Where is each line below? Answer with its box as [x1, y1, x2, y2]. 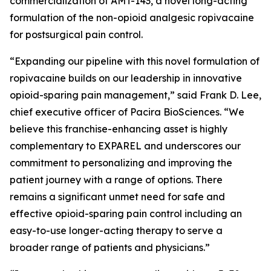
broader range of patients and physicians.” [10, 241, 210, 253]
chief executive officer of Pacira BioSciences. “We [10, 106, 244, 118]
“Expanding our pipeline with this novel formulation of [10, 55, 260, 67]
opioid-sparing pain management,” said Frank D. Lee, [10, 89, 261, 101]
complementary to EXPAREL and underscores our [10, 140, 241, 152]
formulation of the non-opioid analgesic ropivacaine [10, 11, 254, 24]
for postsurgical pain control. [10, 28, 143, 41]
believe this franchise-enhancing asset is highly [10, 123, 227, 135]
